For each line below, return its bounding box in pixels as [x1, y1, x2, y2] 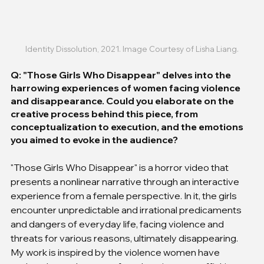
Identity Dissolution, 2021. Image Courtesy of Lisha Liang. [25, 44, 239, 54]
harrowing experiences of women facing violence [11, 82, 242, 94]
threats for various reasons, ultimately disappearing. [11, 232, 240, 245]
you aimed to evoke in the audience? [11, 134, 178, 146]
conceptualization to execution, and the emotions [11, 121, 245, 133]
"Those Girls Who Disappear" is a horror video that [11, 161, 230, 174]
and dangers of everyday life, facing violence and [11, 218, 226, 230]
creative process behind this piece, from [11, 108, 200, 120]
